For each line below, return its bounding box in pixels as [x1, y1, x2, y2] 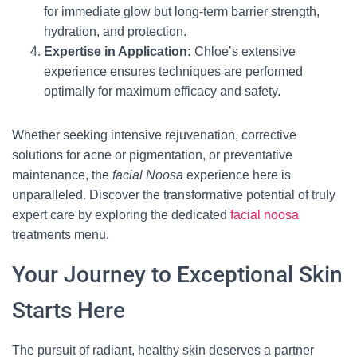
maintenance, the [12, 168, 112, 182]
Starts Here [12, 297, 125, 324]
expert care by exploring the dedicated [12, 208, 230, 222]
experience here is [183, 168, 291, 182]
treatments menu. [12, 228, 109, 241]
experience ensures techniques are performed [44, 65, 303, 78]
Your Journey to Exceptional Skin [12, 261, 343, 288]
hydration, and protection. [44, 25, 186, 38]
